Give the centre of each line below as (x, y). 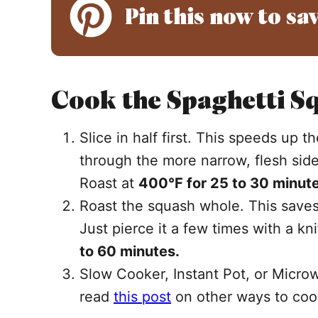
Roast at (109, 183)
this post (142, 297)
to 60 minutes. (130, 251)
